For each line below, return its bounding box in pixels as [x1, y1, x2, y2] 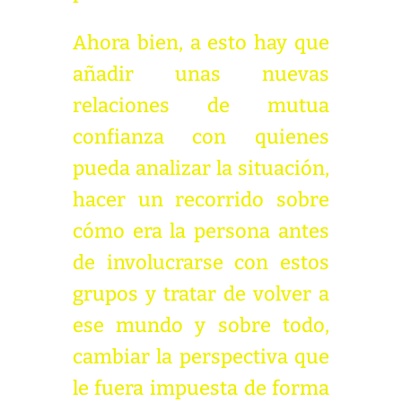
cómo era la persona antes [72, 219, 330, 243]
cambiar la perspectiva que [72, 345, 330, 369]
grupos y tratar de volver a [72, 282, 330, 306]
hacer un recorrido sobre [72, 188, 330, 212]
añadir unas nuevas [72, 62, 330, 86]
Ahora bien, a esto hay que [72, 31, 330, 55]
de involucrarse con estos [72, 250, 330, 275]
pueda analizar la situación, [72, 156, 330, 180]
